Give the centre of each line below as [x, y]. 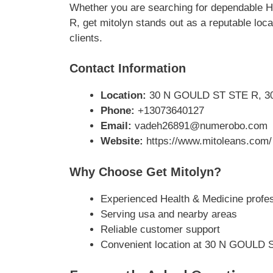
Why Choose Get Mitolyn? [145, 172]
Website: [122, 141]
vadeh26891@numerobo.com [199, 126]
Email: [116, 126]
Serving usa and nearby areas [168, 214]
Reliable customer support [160, 229]
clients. [86, 38]
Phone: [117, 111]
